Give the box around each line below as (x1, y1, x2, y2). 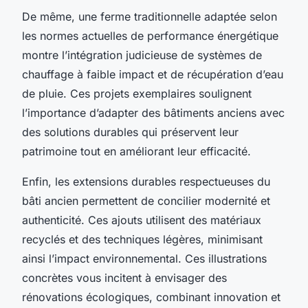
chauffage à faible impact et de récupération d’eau (22, 67, 283, 81)
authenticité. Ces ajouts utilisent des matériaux (22, 212, 261, 227)
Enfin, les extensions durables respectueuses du (22, 174, 270, 188)
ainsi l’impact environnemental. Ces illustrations (22, 251, 267, 265)
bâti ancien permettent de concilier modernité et (22, 193, 270, 208)
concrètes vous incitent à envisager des (22, 270, 227, 285)
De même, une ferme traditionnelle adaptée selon (22, 9, 277, 23)
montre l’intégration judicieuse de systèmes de (22, 47, 262, 62)
